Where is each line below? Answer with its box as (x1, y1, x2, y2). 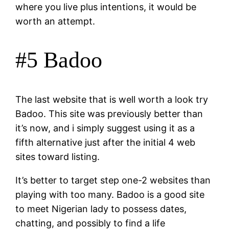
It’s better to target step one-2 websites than (15, 174, 211, 186)
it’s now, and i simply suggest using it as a (15, 122, 195, 133)
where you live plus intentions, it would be (15, 1, 197, 12)
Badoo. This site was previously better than (15, 108, 203, 119)
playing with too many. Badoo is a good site (15, 189, 205, 200)
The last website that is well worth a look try (15, 94, 209, 105)
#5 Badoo (15, 48, 103, 73)
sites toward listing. (15, 151, 100, 162)
